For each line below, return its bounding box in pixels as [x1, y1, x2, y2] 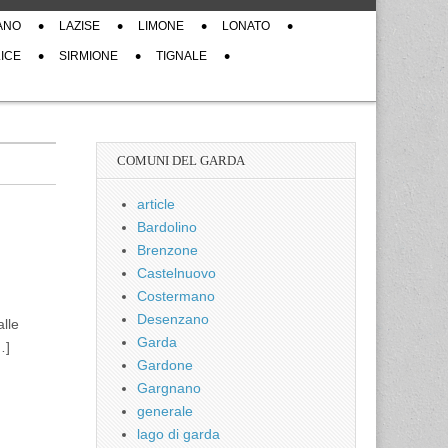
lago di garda [137, 426, 220, 442]
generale [137, 403, 193, 419]
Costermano [137, 288, 215, 304]
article [137, 196, 175, 212]
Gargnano [137, 380, 201, 396]
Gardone [137, 357, 193, 373]
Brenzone [137, 242, 198, 258]
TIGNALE [156, 49, 207, 63]
